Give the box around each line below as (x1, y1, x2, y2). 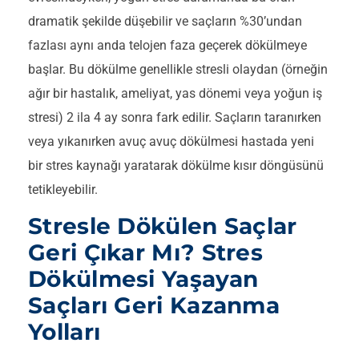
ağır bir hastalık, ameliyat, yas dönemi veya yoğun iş (28, 85, 322, 101)
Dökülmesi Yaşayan (28, 265, 259, 293)
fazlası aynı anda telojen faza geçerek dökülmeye (28, 37, 307, 53)
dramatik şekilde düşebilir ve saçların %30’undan (28, 13, 302, 29)
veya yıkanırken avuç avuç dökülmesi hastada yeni (28, 133, 314, 149)
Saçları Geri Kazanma (28, 292, 280, 320)
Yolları (28, 318, 101, 346)
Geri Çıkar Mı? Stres (28, 239, 263, 267)
